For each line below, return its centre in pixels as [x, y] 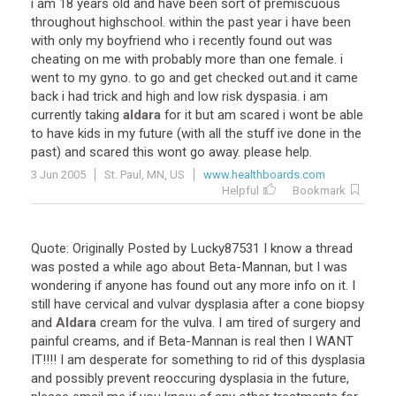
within [186, 22]
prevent [129, 378]
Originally [98, 248]
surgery [314, 323]
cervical [107, 304]
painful [50, 341]
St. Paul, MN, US [145, 175]
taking [102, 115]
